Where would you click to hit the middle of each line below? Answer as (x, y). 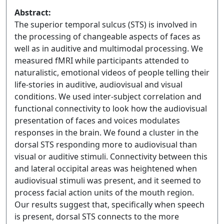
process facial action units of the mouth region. (104, 192)
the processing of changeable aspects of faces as (107, 36)
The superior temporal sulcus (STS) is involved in (106, 24)
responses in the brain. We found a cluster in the (106, 132)
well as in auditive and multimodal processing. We (109, 48)
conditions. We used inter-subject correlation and (108, 96)
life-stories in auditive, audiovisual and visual (98, 84)
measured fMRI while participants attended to (102, 60)
